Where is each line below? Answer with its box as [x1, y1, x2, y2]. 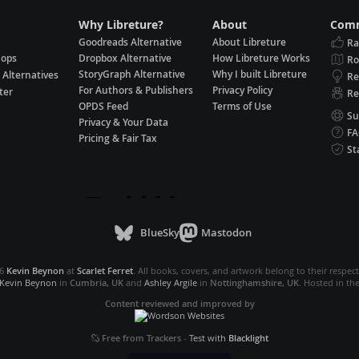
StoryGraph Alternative [78, 67, 185, 82]
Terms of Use [212, 99, 272, 114]
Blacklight [228, 331, 268, 344]
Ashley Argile [143, 276, 197, 289]
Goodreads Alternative [78, 35, 182, 50]
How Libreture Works [212, 51, 311, 66]
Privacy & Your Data [78, 115, 168, 130]
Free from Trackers [101, 331, 181, 344]
